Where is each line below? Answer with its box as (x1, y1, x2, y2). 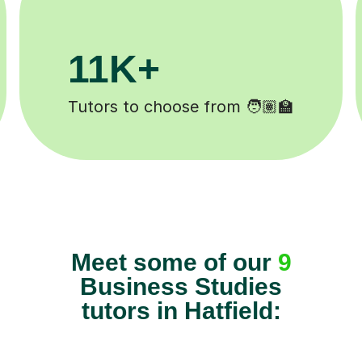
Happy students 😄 (108, 97, 254, 117)
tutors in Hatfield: (81, 297, 281, 325)
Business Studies (80, 273, 282, 301)
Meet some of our (70, 249, 278, 276)
